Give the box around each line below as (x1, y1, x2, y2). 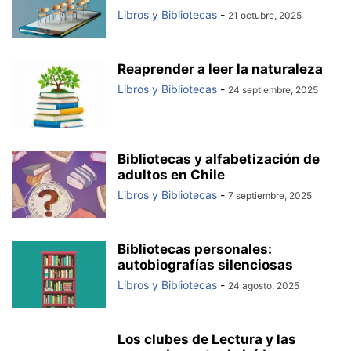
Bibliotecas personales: (118, 241, 272, 257)
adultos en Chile (118, 167, 225, 183)
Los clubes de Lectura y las (118, 331, 296, 347)
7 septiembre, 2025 (228, 190, 312, 201)
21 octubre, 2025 (228, 9, 302, 21)
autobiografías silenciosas (118, 257, 293, 273)
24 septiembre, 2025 (228, 84, 318, 96)
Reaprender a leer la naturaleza (118, 61, 323, 77)
